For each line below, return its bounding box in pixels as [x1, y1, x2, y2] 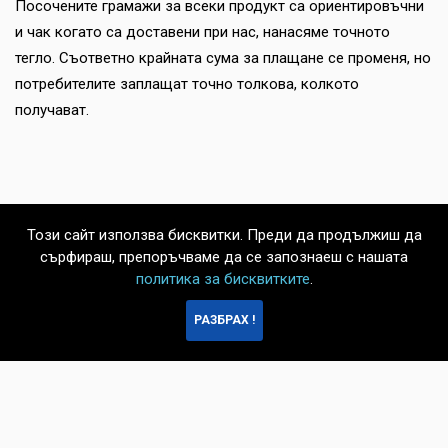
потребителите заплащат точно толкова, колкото [15, 75, 359, 94]
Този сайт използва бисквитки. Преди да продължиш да [26, 226, 422, 244]
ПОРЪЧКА [376, 314, 430, 329]
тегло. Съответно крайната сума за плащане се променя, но [15, 49, 431, 68]
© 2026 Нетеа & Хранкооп [20, 419, 197, 437]
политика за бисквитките [135, 270, 310, 288]
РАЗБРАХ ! [193, 313, 255, 327]
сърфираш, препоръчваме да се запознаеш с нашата [40, 248, 408, 266]
